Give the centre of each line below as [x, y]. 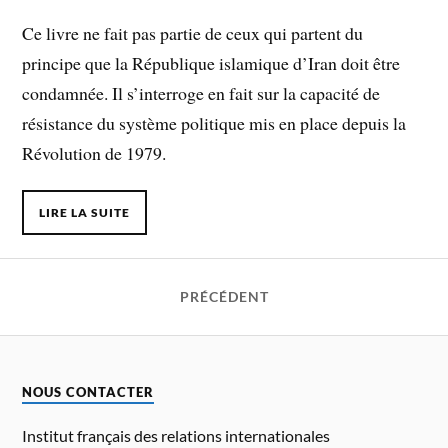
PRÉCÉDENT [224, 297]
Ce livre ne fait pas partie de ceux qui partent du [193, 32]
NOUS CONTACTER [88, 393]
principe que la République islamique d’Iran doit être [211, 62]
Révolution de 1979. [94, 152]
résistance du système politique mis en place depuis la [214, 122]
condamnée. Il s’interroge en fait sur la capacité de [201, 92]
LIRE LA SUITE [85, 212]
